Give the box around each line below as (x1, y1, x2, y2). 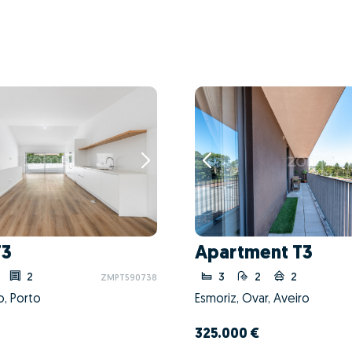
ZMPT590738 (101, 273, 157, 283)
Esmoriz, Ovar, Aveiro (195, 292, 310, 306)
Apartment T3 (195, 244, 313, 263)
